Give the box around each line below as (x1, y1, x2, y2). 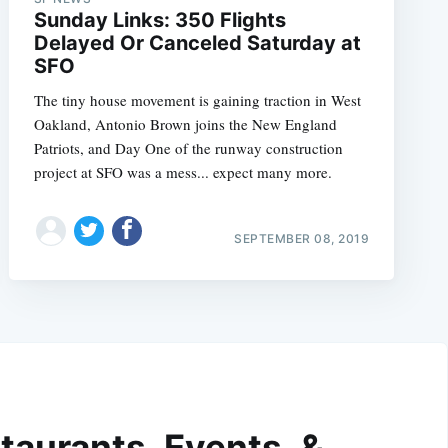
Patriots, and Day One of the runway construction (33, 137, 343, 158)
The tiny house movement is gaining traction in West (33, 89, 361, 110)
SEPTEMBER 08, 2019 (234, 230, 370, 246)
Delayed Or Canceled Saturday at (33, 30, 361, 55)
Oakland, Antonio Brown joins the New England (33, 113, 337, 134)
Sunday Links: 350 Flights (33, 7, 286, 32)
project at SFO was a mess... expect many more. (33, 161, 332, 182)
